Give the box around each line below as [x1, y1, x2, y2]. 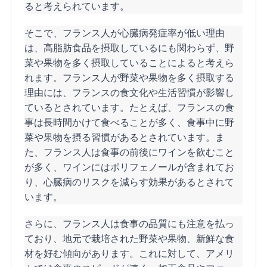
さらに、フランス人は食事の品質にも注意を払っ [24, 217, 235, 231]
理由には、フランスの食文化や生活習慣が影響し [24, 86, 235, 100]
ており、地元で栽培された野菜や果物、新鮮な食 [24, 232, 235, 246]
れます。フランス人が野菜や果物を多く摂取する [24, 71, 235, 85]
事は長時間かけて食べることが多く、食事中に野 [24, 116, 235, 129]
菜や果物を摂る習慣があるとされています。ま [24, 131, 225, 144]
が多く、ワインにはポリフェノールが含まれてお [24, 160, 235, 174]
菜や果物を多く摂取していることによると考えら [24, 56, 235, 70]
